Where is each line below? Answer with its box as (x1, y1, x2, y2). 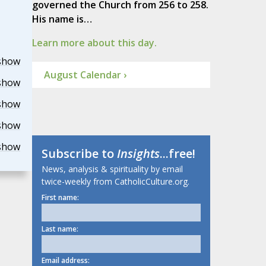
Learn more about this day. (31, 36, 157, 50)
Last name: (41, 224, 78, 235)
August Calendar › (43, 68, 126, 82)
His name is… (31, 12, 92, 26)
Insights (116, 145, 160, 162)
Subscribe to (41, 145, 117, 162)
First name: (41, 192, 79, 203)
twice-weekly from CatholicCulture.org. (41, 176, 189, 188)
